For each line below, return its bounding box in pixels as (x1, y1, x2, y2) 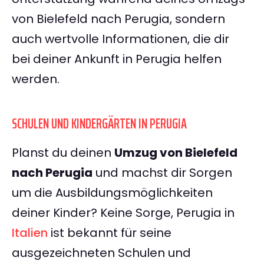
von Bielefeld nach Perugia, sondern (12, 11, 225, 28)
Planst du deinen (12, 144, 114, 161)
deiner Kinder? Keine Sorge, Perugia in (12, 204, 235, 222)
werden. (12, 71, 60, 88)
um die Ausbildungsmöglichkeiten (12, 184, 213, 202)
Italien (12, 225, 48, 242)
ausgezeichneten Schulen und (12, 245, 191, 262)
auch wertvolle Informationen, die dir (12, 31, 229, 48)
